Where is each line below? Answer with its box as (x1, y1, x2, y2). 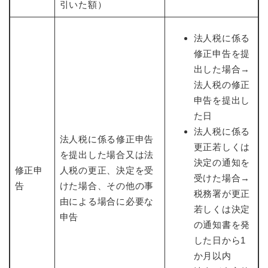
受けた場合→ (193, 172, 250, 183)
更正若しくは (193, 141, 250, 152)
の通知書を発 (193, 219, 250, 230)
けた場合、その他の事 (59, 180, 154, 191)
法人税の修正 (193, 79, 250, 90)
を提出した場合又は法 (59, 149, 154, 160)
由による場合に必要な (59, 196, 154, 206)
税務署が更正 (193, 188, 250, 199)
